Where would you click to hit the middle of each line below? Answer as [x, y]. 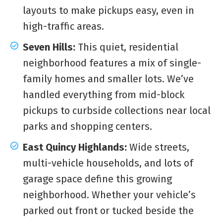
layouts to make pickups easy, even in [109, 10]
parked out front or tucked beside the [108, 210]
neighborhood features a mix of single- [112, 63]
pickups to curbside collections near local [117, 110]
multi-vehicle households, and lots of [108, 163]
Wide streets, [159, 147]
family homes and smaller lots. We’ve [108, 79]
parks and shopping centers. [87, 126]
